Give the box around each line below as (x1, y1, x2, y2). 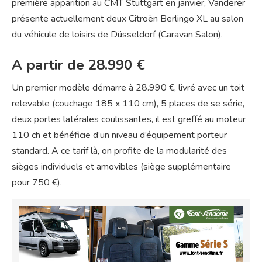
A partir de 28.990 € (12, 55, 145, 74)
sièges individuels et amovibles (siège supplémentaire (12, 160, 231, 173)
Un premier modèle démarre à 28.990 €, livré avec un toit (12, 81, 244, 94)
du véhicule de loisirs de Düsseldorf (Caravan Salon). (12, 27, 223, 41)
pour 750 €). (12, 175, 62, 189)
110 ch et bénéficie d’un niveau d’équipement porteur (12, 128, 227, 142)
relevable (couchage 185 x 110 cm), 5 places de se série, (12, 96, 244, 110)
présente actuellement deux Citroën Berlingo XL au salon (12, 12, 243, 25)
